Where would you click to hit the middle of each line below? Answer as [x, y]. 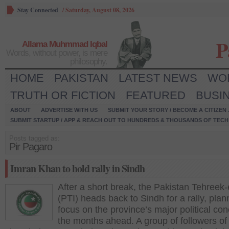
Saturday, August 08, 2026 [100, 10]
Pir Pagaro [31, 147]
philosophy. [89, 62]
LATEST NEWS [158, 78]
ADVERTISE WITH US [69, 110]
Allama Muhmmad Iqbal [65, 44]
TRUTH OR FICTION [63, 95]
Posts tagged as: [35, 138]
